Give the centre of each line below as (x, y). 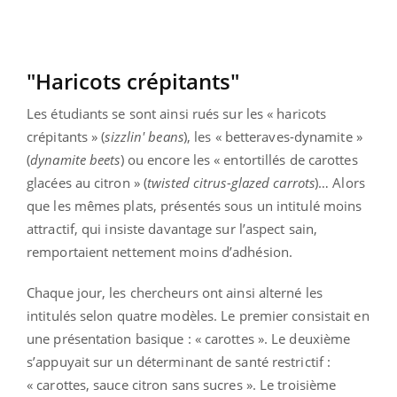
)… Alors (340, 183)
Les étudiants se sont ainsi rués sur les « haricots (177, 114)
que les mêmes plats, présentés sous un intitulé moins (195, 206)
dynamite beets (75, 160)
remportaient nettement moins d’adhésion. (160, 252)
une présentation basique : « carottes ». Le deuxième (189, 339)
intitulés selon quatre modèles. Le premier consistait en (198, 316)
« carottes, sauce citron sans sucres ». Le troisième (182, 385)
